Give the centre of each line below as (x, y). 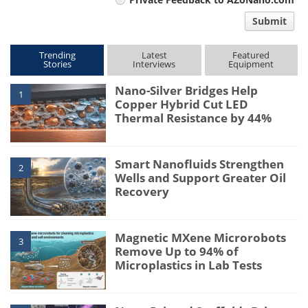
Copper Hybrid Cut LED (182, 104)
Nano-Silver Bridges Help (187, 90)
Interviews (154, 64)
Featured (251, 55)
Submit (269, 21)
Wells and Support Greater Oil (201, 177)
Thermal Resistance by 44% (194, 118)
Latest (154, 55)
